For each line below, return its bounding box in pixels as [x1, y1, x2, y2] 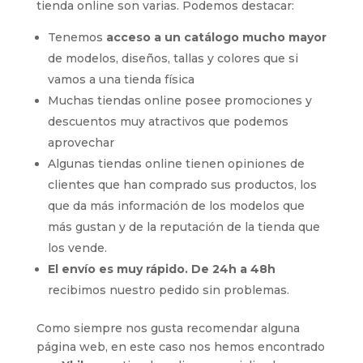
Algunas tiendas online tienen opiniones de [47, 156, 305, 172]
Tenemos [47, 30, 106, 45]
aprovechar [47, 135, 114, 151]
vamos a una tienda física [47, 72, 194, 88]
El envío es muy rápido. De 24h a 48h [47, 262, 275, 277]
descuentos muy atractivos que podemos [47, 114, 288, 130]
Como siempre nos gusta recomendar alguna [36, 321, 300, 336]
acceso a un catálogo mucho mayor [105, 30, 327, 45]
